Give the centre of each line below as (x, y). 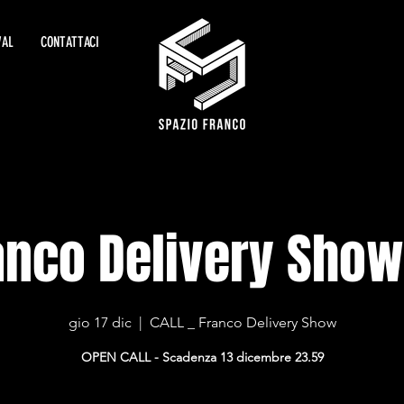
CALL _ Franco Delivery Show (243, 322)
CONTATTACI (70, 42)
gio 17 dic (100, 322)
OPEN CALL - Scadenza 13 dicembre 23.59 (202, 357)
